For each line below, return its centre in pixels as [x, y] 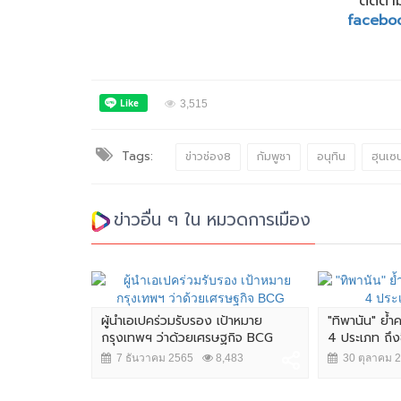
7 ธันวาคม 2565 [152, 358]
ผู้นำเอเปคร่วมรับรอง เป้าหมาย [182, 320]
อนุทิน [331, 156]
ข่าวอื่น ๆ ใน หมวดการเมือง [212, 219]
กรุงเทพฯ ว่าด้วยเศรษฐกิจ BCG [187, 337]
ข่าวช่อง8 [208, 156]
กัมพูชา [274, 156]
